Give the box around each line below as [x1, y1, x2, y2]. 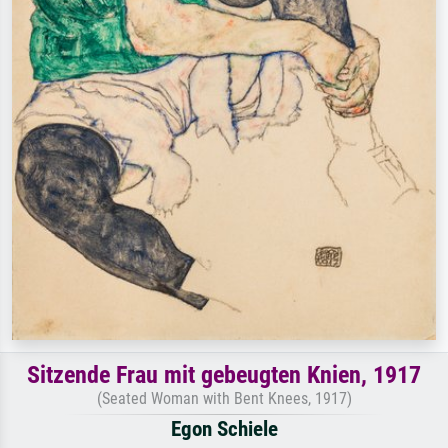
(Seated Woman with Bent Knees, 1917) [96, 389, 352, 409]
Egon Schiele [170, 417, 278, 442]
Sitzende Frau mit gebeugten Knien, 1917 [27, 361, 421, 390]
